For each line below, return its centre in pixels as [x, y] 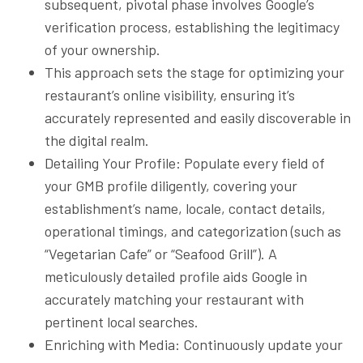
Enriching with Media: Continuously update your [194, 344]
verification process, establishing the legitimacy [192, 26]
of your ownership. [102, 49]
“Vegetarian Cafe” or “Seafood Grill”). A [161, 253]
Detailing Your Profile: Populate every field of [185, 162]
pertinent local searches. [122, 321]
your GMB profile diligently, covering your [171, 185]
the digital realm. [97, 140]
